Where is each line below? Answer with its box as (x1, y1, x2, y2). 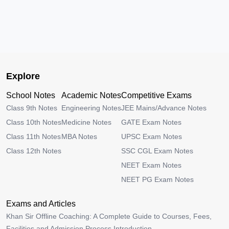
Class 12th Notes (6, 147, 61, 155)
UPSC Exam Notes (121, 132, 182, 141)
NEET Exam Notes (121, 161, 181, 169)
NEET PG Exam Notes (121, 175, 194, 184)
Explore (6, 71, 40, 81)
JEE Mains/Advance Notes (121, 104, 207, 112)
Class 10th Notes (6, 118, 61, 126)
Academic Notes (61, 91, 121, 100)
